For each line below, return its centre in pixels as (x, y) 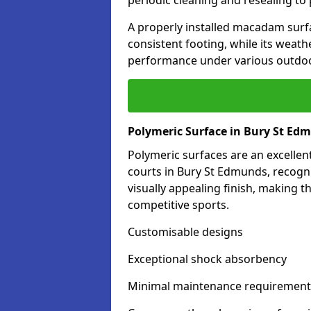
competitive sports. (178, 205)
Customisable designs (185, 232)
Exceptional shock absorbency (207, 259)
